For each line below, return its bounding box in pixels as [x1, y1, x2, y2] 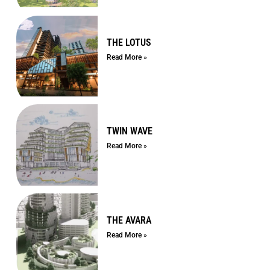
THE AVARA [106, 214, 151, 226]
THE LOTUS [106, 36, 151, 48]
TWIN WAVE [106, 125, 152, 137]
